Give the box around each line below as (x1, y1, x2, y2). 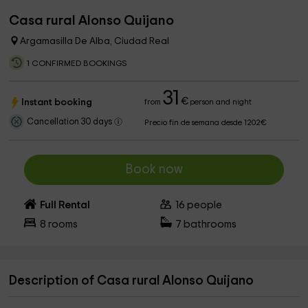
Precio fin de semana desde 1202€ (144, 119, 267, 126)
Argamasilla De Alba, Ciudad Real (20, 36, 170, 46)
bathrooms (181, 219, 237, 230)
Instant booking (21, 98, 93, 107)
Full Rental (39, 200, 90, 210)
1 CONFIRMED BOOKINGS (27, 59, 128, 67)
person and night (188, 98, 252, 106)
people (185, 200, 223, 210)
